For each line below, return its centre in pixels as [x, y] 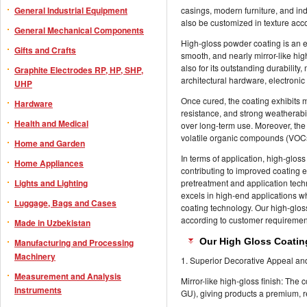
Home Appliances [49, 163]
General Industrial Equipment [71, 10]
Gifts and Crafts [45, 50]
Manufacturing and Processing [74, 243]
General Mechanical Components [79, 30]
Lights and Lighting [51, 183]
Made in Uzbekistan [52, 223]
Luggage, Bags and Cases [65, 203]
